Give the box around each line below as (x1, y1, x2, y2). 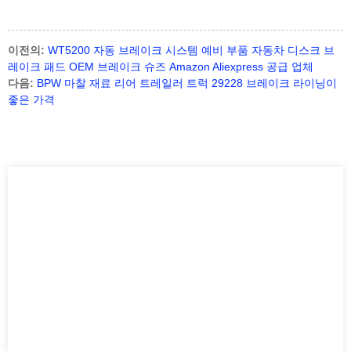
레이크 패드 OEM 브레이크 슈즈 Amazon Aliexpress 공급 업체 (8, 60, 313, 74)
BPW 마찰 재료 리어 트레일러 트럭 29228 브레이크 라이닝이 (37, 77, 337, 90)
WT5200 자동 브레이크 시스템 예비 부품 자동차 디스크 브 (48, 44, 335, 57)
